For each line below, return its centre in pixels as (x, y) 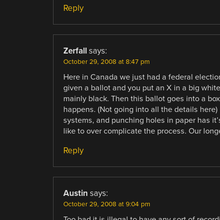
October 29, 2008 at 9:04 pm (107, 205)
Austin (75, 193)
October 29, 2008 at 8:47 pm (106, 62)
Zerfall (75, 51)
